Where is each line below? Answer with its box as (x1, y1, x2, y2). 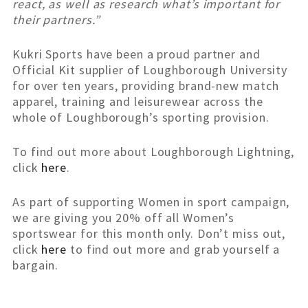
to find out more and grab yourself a (67, 241, 280, 258)
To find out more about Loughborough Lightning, (12, 144, 295, 160)
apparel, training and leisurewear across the (12, 93, 263, 110)
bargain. (12, 257, 59, 274)
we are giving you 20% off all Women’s (12, 210, 235, 226)
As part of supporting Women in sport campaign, (12, 194, 290, 210)
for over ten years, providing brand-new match (12, 78, 279, 94)
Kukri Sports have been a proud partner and (12, 46, 261, 63)
